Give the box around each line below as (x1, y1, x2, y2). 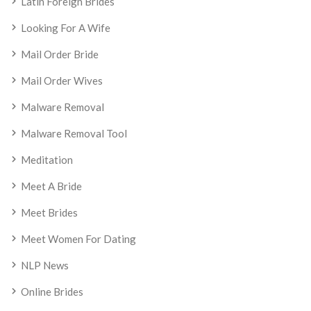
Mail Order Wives (21, 74, 103, 87)
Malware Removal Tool (21, 127, 127, 140)
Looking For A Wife (21, 22, 110, 34)
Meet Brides (21, 206, 78, 219)
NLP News (21, 259, 69, 271)
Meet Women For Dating (21, 233, 136, 245)
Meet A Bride (21, 180, 82, 192)
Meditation (21, 153, 73, 166)
